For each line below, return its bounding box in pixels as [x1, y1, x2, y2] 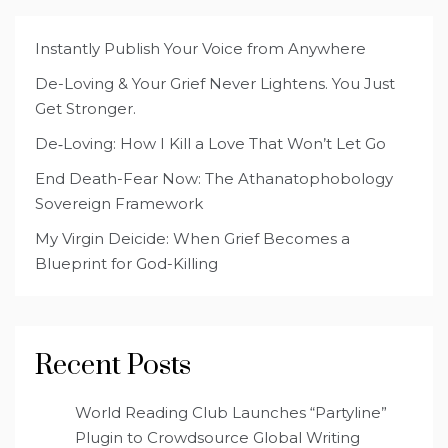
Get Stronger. [35, 98, 136, 118]
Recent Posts [35, 347, 191, 383]
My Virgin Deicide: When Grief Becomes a [35, 228, 350, 248]
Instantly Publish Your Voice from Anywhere [35, 38, 366, 58]
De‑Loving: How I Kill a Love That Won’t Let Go [35, 133, 386, 153]
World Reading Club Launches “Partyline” [75, 402, 387, 422]
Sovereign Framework [35, 193, 203, 213]
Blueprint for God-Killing [35, 253, 218, 273]
